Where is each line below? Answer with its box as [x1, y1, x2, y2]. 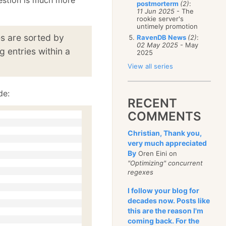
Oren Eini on [136, 149, 178, 157]
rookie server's [137, 15, 184, 23]
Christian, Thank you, [128, 129, 202, 137]
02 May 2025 [137, 41, 179, 49]
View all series [128, 62, 174, 70]
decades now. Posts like [128, 196, 210, 205]
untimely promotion [137, 22, 198, 30]
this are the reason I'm [128, 206, 204, 215]
